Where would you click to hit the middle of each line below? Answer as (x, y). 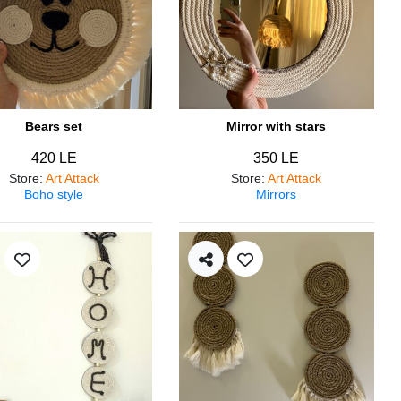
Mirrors (277, 194)
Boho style (54, 194)
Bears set (54, 126)
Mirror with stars (277, 126)
